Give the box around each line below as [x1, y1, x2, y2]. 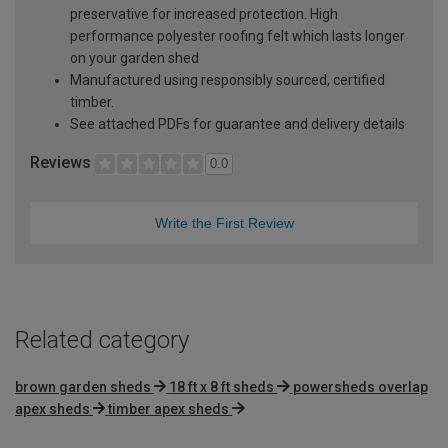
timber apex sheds [108, 400, 230, 417]
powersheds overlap [292, 378, 428, 395]
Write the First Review [154, 214, 294, 231]
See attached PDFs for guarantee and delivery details [70, 115, 405, 132]
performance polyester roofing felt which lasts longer [70, 27, 405, 44]
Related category [15, 325, 189, 354]
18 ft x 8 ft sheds [169, 378, 275, 395]
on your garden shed [70, 49, 199, 66]
